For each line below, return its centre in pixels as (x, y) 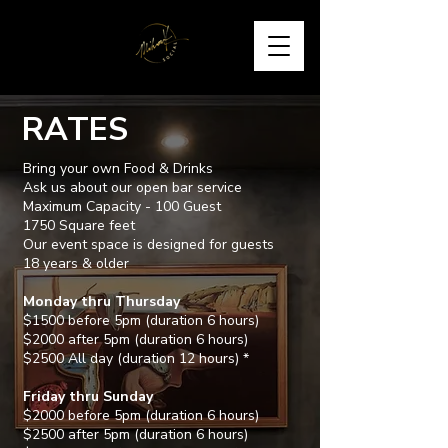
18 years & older (76, 263)
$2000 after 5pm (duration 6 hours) (135, 339)
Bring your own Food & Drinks (118, 168)
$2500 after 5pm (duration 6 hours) (135, 434)
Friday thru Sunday (88, 396)
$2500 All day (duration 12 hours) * (136, 358)
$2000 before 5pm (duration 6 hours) (141, 415)
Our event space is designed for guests (150, 244)
